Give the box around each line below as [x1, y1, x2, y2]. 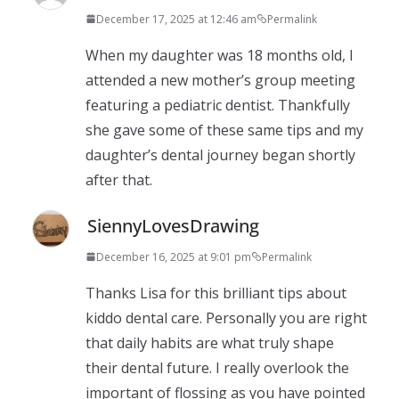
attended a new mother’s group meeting [85, 69, 355, 90]
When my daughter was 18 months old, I [85, 45, 354, 65]
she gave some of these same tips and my [85, 119, 363, 140]
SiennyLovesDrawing [87, 213, 259, 238]
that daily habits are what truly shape [85, 332, 334, 353]
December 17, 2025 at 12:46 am [96, 11, 256, 27]
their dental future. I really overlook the [85, 357, 349, 378]
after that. [85, 169, 152, 190]
